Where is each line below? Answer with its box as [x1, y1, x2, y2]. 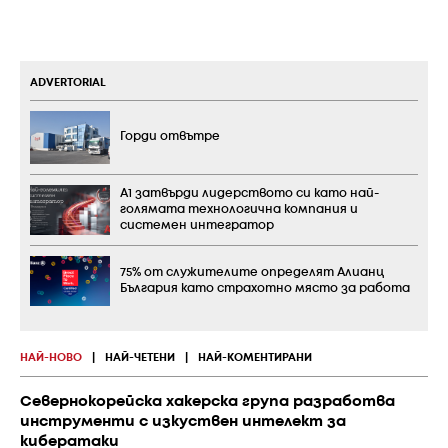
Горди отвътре [120, 131, 220, 143]
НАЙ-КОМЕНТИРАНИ [198, 352, 312, 363]
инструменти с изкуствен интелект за [20, 414, 346, 429]
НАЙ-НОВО [20, 352, 82, 363]
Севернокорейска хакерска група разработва [20, 394, 395, 409]
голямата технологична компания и [120, 203, 358, 215]
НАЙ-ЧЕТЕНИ [105, 352, 175, 363]
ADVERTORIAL [30, 77, 106, 88]
